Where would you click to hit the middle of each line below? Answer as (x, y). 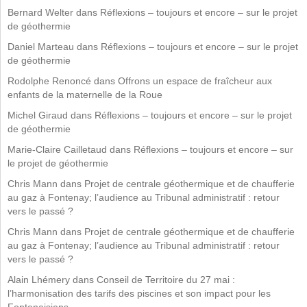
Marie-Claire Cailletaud (57, 149)
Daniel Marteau (41, 46)
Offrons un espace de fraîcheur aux (195, 81)
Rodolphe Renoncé (49, 81)
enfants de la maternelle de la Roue (85, 94)
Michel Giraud (38, 115)
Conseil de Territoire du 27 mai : (166, 279)
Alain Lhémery (39, 279)
